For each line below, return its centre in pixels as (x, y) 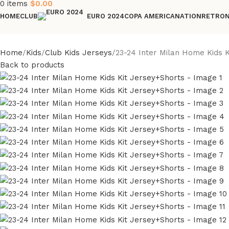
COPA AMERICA (150, 16)
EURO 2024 (106, 16)
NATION (188, 16)
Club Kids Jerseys (78, 52)
